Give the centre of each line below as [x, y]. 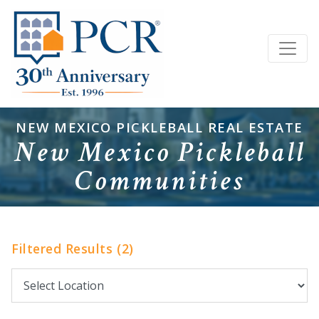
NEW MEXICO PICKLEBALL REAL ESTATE [159, 127]
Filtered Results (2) [73, 249]
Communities [159, 181]
